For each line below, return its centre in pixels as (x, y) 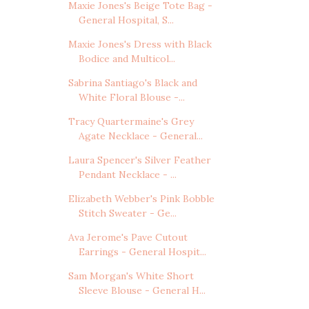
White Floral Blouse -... (131, 97)
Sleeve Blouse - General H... (142, 290)
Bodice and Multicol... (127, 58)
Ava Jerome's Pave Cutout (128, 237)
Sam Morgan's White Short (131, 276)
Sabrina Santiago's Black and (132, 82)
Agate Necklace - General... (140, 136)
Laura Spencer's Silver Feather (139, 160)
